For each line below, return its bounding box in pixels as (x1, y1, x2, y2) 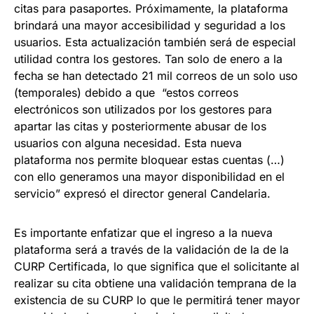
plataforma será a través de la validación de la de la (14, 243, 289, 257)
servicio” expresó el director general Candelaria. (14, 186, 271, 201)
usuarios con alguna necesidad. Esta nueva (14, 136, 242, 151)
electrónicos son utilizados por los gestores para (14, 102, 272, 117)
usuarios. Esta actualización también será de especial (14, 35, 296, 50)
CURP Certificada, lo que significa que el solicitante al (14, 259, 299, 274)
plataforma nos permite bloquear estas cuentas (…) (14, 153, 285, 168)
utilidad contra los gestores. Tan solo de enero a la (14, 52, 282, 67)
